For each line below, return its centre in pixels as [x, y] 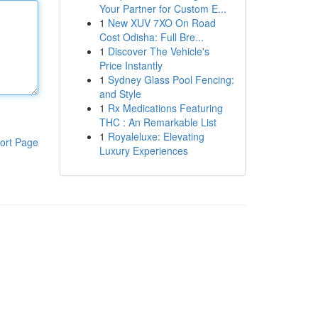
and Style [120, 94]
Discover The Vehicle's [158, 51]
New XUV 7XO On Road [161, 23]
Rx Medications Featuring [165, 108]
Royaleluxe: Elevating [156, 136]
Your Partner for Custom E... [163, 9]
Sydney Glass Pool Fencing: [171, 79]
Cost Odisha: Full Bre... [151, 37]
